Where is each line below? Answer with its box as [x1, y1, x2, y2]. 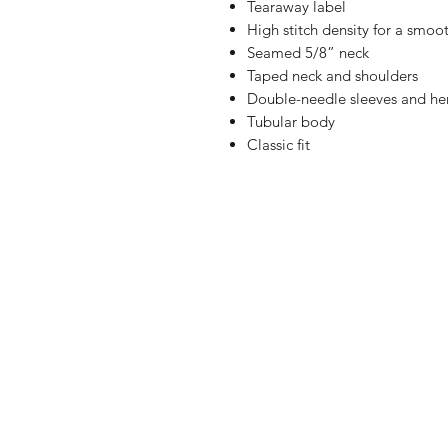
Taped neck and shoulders [247, 66, 418, 85]
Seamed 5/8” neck [247, 43, 369, 62]
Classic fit [247, 135, 310, 154]
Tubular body [247, 112, 335, 131]
